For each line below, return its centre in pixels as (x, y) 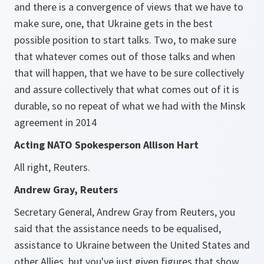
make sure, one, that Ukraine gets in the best (113, 23)
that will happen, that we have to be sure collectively (129, 73)
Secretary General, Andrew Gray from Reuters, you (125, 212)
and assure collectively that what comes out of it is (127, 89)
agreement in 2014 (55, 122)
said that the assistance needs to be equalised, (118, 228)
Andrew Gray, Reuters (67, 189)
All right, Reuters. (52, 167)
